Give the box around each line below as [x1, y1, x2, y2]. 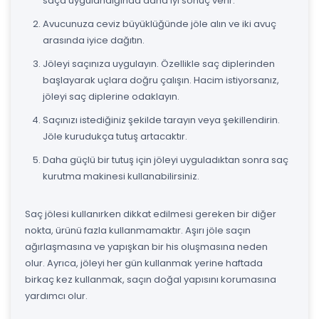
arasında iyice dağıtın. [43, 33, 145, 47]
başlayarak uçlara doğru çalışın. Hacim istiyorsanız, [43, 73, 279, 87]
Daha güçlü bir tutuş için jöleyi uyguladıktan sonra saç [43, 152, 288, 167]
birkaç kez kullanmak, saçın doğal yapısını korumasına [25, 272, 276, 286]
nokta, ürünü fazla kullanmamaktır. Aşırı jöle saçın [25, 223, 251, 237]
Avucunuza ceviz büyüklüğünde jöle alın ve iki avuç [43, 16, 276, 31]
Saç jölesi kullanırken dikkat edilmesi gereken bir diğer [25, 206, 276, 221]
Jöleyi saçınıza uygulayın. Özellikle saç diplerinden [43, 56, 275, 70]
